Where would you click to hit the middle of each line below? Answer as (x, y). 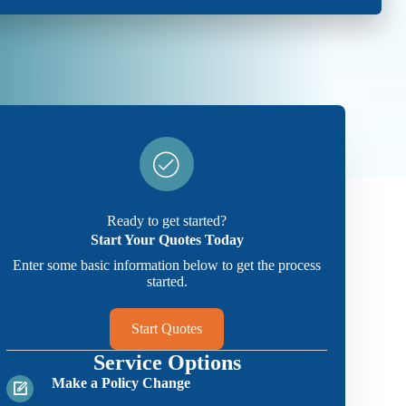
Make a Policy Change (121, 383)
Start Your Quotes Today (167, 240)
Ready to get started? (167, 221)
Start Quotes (167, 329)
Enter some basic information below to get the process (167, 265)
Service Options (167, 362)
